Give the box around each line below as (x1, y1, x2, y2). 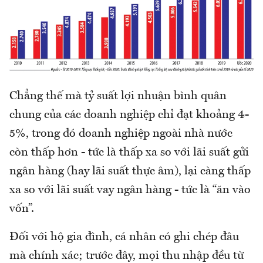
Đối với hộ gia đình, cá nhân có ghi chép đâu (9, 231, 239, 243)
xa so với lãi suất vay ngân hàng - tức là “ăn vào (9, 184, 251, 196)
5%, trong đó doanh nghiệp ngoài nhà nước (9, 128, 232, 140)
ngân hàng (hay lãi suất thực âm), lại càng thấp (9, 166, 251, 177)
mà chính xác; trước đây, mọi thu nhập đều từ (9, 250, 244, 262)
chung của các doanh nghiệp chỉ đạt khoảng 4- (9, 109, 249, 121)
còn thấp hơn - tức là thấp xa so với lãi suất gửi (9, 147, 249, 159)
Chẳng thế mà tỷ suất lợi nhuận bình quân (9, 90, 227, 102)
